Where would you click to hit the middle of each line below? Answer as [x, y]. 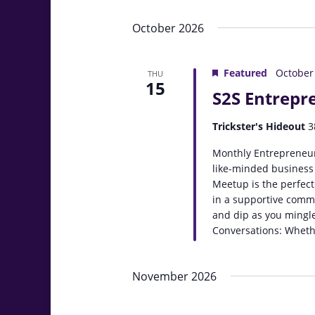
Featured [246, 73]
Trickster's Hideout [261, 126]
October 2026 [168, 28]
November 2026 [174, 276]
